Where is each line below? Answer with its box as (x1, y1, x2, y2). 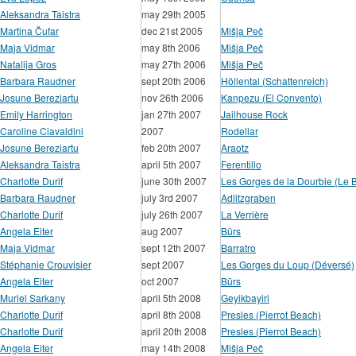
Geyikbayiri (221, 291, 269, 304)
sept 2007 (141, 257, 184, 271)
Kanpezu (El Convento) (221, 91, 322, 104)
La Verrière (221, 207, 269, 221)
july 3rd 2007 (141, 191, 198, 204)
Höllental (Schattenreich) (221, 74, 328, 87)
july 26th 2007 (141, 207, 203, 221)
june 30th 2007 (141, 174, 207, 188)
